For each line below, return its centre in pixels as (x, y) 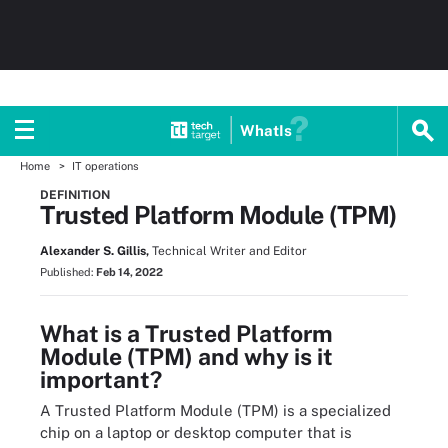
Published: (68, 272)
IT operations (105, 166)
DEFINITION (75, 195)
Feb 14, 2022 (129, 272)
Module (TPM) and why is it (186, 356)
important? (101, 379)
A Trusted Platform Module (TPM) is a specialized (215, 410)
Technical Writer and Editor (229, 251)
